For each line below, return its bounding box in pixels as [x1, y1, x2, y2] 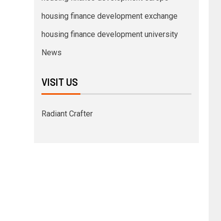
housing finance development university [41, 30, 178, 39]
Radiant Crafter [41, 109, 93, 119]
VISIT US [41, 76, 78, 88]
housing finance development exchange [41, 11, 178, 21]
